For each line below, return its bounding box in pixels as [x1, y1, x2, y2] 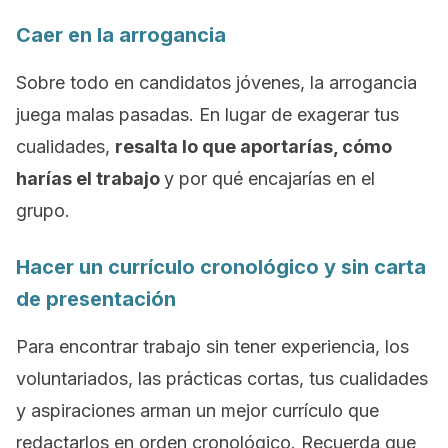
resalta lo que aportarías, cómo [115, 136, 392, 157]
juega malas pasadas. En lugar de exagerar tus [16, 104, 399, 125]
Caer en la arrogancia [16, 23, 226, 47]
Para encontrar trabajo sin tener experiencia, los [16, 336, 409, 357]
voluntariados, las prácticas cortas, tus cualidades [16, 368, 428, 389]
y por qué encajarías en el [164, 168, 375, 189]
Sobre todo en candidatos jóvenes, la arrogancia [16, 72, 417, 93]
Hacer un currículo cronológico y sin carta [16, 255, 426, 279]
